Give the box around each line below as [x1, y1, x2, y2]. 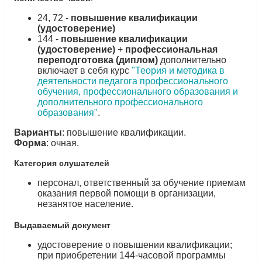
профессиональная [125, 44, 218, 55]
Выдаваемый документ [14, 219, 111, 231]
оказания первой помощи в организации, [37, 188, 216, 199]
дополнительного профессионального [37, 97, 203, 108]
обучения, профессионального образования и [37, 87, 238, 97]
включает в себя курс [37, 65, 132, 76]
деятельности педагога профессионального [37, 76, 228, 87]
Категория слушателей [14, 157, 109, 169]
